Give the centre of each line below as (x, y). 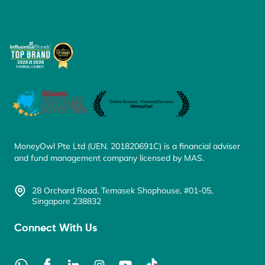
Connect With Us (56, 229)
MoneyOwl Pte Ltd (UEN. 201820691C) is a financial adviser (127, 146)
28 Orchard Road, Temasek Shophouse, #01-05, (122, 191)
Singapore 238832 (67, 201)
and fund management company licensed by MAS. (109, 158)
